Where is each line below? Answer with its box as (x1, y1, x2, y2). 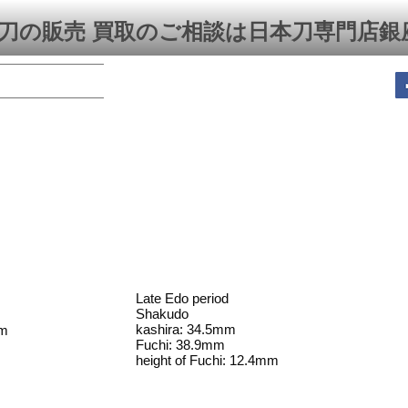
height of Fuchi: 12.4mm (136, 352, 279, 368)
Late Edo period (136, 291, 229, 306)
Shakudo (136, 306, 189, 321)
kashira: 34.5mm (136, 321, 236, 337)
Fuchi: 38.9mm (136, 337, 225, 352)
